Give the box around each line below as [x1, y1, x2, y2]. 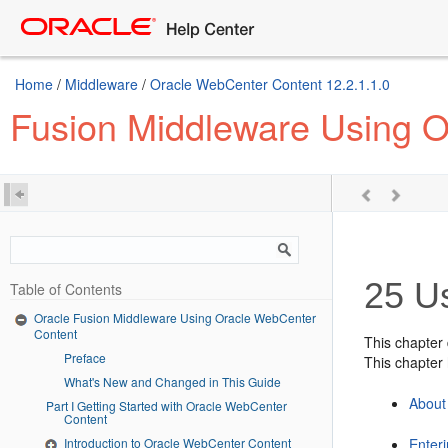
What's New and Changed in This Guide [64, 372, 281, 390]
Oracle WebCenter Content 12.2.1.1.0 [150, 74, 390, 94]
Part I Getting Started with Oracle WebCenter [46, 396, 71, 414]
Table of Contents [10, 279, 122, 299]
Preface [64, 348, 106, 366]
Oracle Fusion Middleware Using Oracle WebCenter [34, 309, 316, 326]
